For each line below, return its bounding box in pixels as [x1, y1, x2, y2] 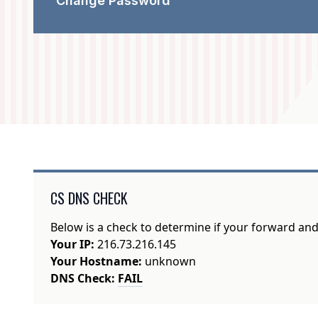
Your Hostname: [50, 253, 143, 270]
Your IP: [50, 236, 95, 253]
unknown [142, 253, 197, 270]
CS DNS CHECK [50, 187, 128, 209]
